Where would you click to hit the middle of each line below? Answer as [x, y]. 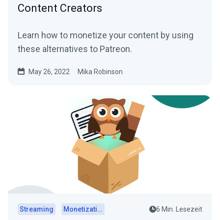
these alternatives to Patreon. [75, 49]
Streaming [37, 209]
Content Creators [60, 8]
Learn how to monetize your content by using [106, 35]
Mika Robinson [100, 71]
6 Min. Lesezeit [179, 209]
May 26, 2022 [49, 71]
